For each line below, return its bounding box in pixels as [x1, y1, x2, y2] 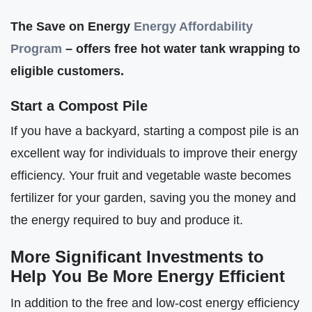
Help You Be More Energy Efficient [10, 266, 285, 286]
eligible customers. [10, 63, 127, 79]
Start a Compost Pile [10, 98, 148, 114]
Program [10, 41, 62, 56]
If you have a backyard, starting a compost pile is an [10, 123, 299, 139]
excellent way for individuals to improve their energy [10, 146, 297, 161]
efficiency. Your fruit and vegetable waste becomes [10, 168, 291, 183]
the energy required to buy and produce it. [10, 212, 243, 228]
